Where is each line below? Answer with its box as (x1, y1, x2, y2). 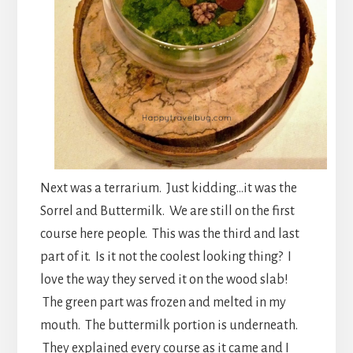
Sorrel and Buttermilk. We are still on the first (39, 204, 295, 219)
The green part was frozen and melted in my (39, 295, 286, 310)
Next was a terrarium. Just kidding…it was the (39, 181, 297, 196)
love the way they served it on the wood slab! (39, 273, 288, 288)
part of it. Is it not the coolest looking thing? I (39, 250, 292, 265)
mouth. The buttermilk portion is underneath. (39, 318, 298, 333)
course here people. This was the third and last (39, 227, 299, 242)
